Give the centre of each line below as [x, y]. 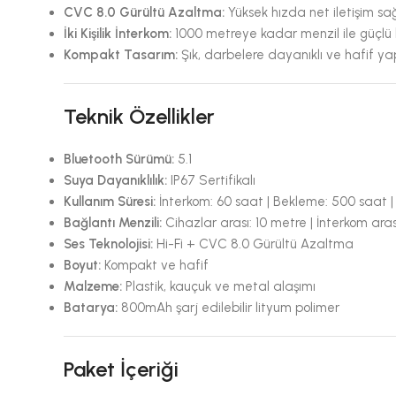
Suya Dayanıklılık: [116, 180]
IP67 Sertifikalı [212, 180]
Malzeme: [93, 286]
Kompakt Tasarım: [121, 55]
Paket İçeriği [122, 369]
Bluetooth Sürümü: [119, 159]
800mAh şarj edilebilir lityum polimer [229, 308]
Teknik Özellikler [140, 116]
